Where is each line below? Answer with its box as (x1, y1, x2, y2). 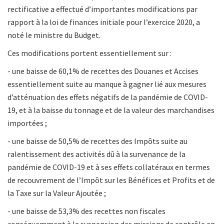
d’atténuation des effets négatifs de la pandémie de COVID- (7, 92, 208, 102)
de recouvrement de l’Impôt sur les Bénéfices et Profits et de (7, 175, 215, 185)
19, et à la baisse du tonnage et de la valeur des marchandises (7, 105, 214, 115)
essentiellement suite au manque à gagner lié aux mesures (7, 79, 206, 89)
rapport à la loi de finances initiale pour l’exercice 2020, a (7, 17, 200, 27)
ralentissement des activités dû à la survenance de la (7, 149, 185, 159)
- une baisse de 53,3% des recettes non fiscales (7, 206, 165, 216)
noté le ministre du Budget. (7, 30, 100, 40)
